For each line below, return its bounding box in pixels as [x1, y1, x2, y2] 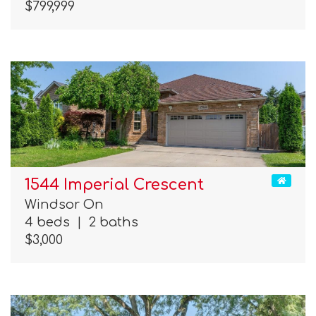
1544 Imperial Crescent [25, 176, 204, 194]
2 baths [82, 215, 138, 230]
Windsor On [25, 197, 104, 212]
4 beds [25, 215, 77, 230]
